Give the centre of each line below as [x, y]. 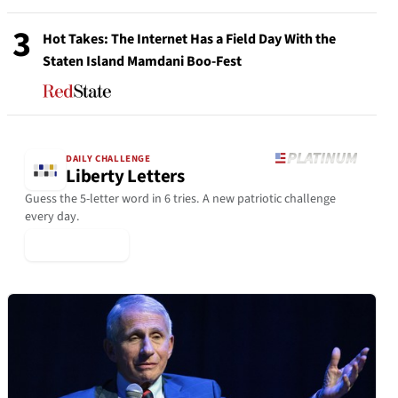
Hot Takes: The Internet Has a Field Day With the [189, 39]
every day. [52, 216]
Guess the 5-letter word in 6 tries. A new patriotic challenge [180, 199]
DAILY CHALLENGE [108, 159]
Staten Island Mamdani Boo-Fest [142, 61]
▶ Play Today [77, 245]
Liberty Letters [125, 177]
